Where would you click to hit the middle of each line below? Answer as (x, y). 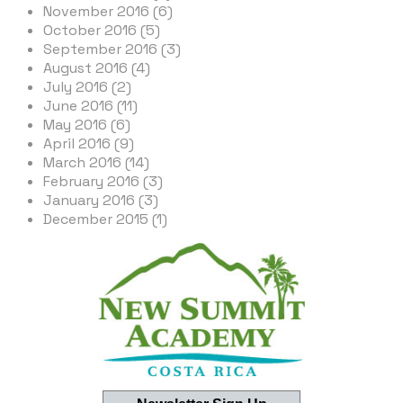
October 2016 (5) (102, 30)
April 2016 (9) (89, 143)
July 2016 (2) (87, 86)
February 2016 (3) (103, 181)
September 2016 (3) (112, 49)
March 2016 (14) (96, 162)
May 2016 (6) (87, 124)
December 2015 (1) (105, 219)
